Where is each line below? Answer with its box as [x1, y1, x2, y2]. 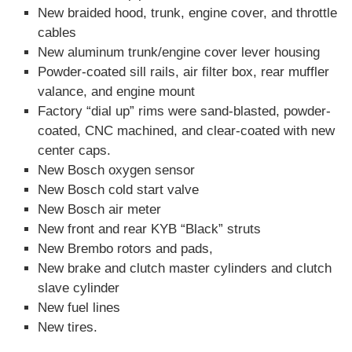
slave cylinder [38, 280, 119, 296]
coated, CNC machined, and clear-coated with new [38, 123, 335, 139]
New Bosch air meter [38, 202, 161, 218]
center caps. [38, 143, 111, 159]
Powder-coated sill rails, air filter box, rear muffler [38, 64, 329, 80]
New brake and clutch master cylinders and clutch [38, 261, 332, 277]
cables [38, 25, 76, 41]
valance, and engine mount [38, 84, 195, 100]
